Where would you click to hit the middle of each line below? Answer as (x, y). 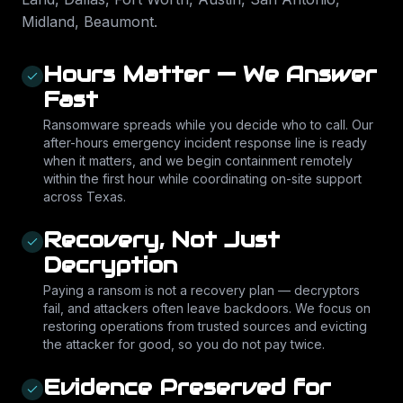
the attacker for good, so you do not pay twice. (184, 344)
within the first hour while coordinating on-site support (202, 179)
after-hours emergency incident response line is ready (205, 143)
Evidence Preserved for (187, 387)
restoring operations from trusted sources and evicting (205, 326)
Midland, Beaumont (88, 22)
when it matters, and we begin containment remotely (198, 161)
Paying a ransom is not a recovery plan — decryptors (201, 290)
